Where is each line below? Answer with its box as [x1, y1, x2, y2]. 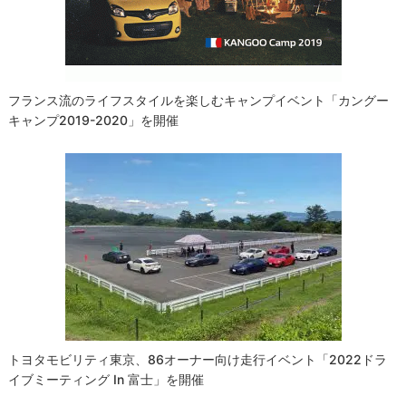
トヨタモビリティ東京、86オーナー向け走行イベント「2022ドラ [8, 352, 388, 368]
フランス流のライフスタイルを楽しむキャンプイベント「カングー [8, 92, 390, 109]
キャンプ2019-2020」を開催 [8, 112, 179, 129]
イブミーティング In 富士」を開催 [8, 372, 205, 388]
